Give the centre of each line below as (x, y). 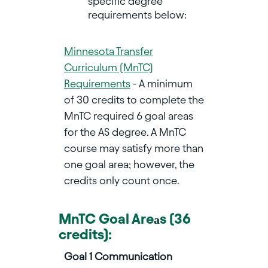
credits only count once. (121, 181)
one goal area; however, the (129, 165)
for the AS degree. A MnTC (125, 132)
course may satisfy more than (133, 148)
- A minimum (161, 84)
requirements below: (138, 15)
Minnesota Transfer (108, 51)
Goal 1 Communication (118, 257)
